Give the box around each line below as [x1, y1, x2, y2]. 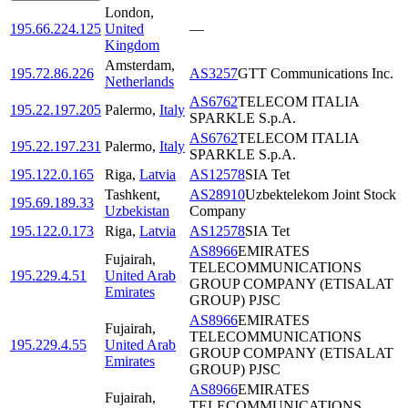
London [105, 5, 150, 21]
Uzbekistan [105, 203, 169, 219]
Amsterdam [105, 57, 171, 74]
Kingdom [105, 37, 159, 54]
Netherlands [105, 74, 174, 90]
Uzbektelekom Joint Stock [245, 187, 396, 203]
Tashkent [105, 187, 157, 203]
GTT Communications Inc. [238, 66, 393, 82]
